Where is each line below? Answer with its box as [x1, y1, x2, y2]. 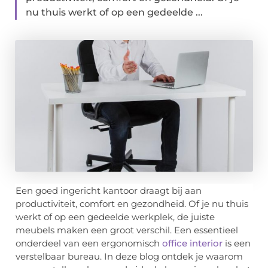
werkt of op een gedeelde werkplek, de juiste [16, 211, 215, 223]
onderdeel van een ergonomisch [16, 237, 162, 249]
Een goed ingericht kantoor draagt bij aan [16, 185, 202, 197]
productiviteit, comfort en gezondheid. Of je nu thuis [16, 198, 248, 210]
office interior [162, 237, 223, 249]
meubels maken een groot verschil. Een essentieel [16, 224, 238, 236]
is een [223, 237, 251, 249]
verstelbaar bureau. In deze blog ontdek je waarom [16, 251, 243, 263]
